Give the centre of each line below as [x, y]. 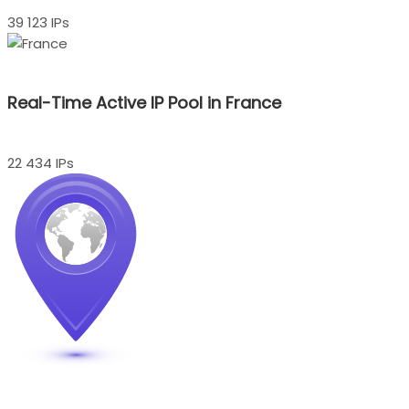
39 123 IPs [38, 22]
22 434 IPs [41, 163]
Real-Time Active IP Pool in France [144, 102]
